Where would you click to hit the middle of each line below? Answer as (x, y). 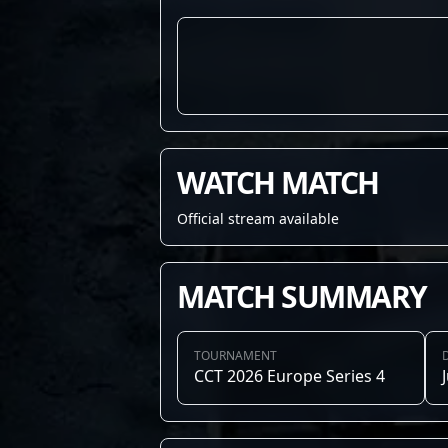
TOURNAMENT (235, 355)
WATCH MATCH (278, 182)
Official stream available (258, 218)
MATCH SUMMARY (302, 296)
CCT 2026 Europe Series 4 (289, 376)
